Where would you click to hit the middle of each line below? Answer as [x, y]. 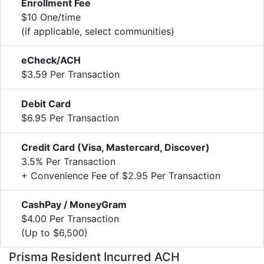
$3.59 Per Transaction [70, 74]
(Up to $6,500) [55, 232]
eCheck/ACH [51, 60]
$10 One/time [51, 17]
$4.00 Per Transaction [70, 218]
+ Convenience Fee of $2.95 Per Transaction [121, 175]
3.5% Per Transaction [68, 161]
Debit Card [46, 103]
